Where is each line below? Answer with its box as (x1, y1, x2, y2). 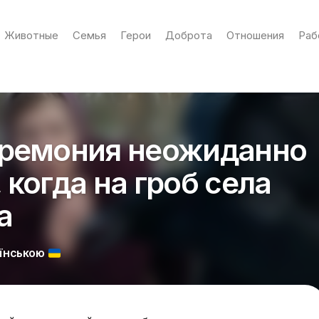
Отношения (226, 28, 284, 42)
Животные (4, 28, 58, 42)
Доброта (164, 28, 212, 42)
